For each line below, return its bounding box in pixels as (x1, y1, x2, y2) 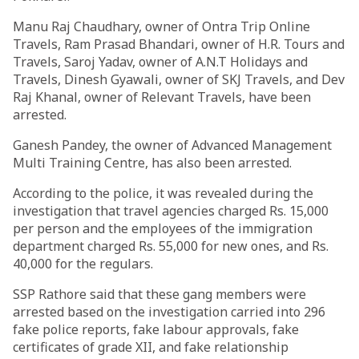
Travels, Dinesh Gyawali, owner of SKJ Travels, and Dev (13, 71, 345, 88)
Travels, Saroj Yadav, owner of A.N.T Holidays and (13, 53, 308, 71)
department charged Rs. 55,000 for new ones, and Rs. (13, 237, 329, 255)
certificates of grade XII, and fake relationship (13, 338, 288, 356)
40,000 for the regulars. (13, 255, 153, 272)
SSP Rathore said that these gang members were (13, 285, 306, 303)
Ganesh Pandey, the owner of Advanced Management (13, 136, 332, 154)
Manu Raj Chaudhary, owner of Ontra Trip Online (13, 18, 310, 35)
